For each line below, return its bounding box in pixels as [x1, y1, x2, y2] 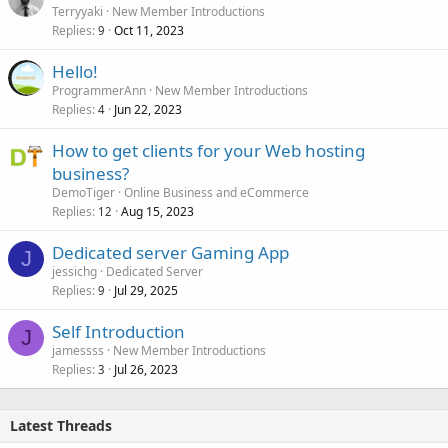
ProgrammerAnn [52, 82, 146, 100]
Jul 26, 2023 [114, 361, 178, 379]
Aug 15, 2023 [121, 203, 194, 221]
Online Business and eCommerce [124, 184, 309, 202]
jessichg [52, 263, 97, 281]
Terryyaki [52, 3, 103, 21]
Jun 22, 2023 [114, 101, 182, 119]
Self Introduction [52, 320, 185, 344]
